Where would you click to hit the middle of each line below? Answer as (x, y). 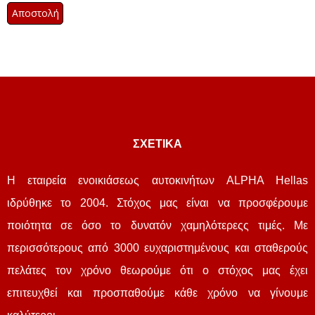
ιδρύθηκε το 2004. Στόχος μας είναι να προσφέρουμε (157, 202)
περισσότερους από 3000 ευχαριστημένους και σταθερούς (157, 247)
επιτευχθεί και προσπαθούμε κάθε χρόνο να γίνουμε (157, 292)
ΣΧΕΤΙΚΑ (157, 143)
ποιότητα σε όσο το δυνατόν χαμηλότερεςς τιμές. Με (157, 225)
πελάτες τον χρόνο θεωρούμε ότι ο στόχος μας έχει (157, 270)
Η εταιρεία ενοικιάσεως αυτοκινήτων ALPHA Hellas (157, 180)
